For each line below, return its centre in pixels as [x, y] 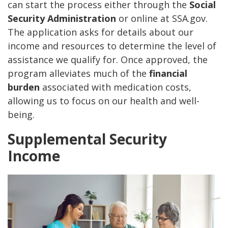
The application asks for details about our [101, 32]
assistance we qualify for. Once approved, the [108, 60]
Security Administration [62, 19]
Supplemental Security [87, 139]
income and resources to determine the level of [112, 46]
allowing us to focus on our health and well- [104, 101]
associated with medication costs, [116, 87]
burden [24, 87]
